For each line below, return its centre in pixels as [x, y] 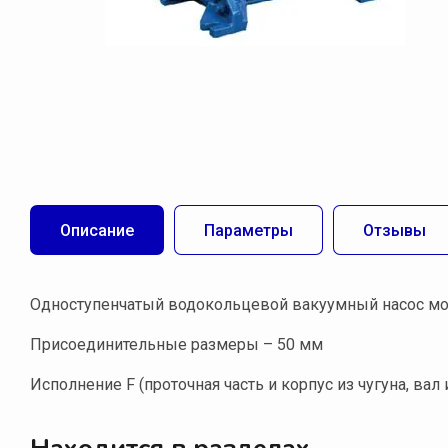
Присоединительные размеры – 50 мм [176, 345]
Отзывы [394, 230]
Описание [97, 230]
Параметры [248, 230]
